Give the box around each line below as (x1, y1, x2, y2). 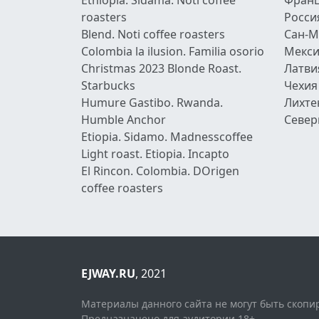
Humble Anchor (81, 111, 166, 127)
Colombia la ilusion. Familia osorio (81, 43, 264, 59)
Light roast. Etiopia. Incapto (81, 145, 229, 162)
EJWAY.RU (81, 265, 135, 281)
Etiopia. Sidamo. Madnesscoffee (81, 128, 253, 145)
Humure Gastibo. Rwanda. (81, 94, 223, 110)
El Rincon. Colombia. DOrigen (81, 162, 239, 179)
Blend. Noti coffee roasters (81, 26, 225, 42)
